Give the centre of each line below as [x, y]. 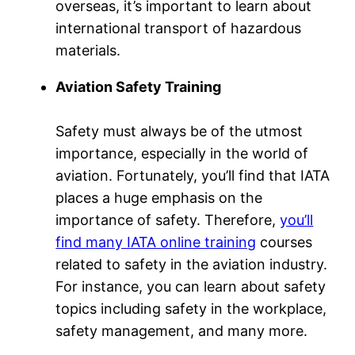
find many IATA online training [156, 242]
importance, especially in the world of [182, 153]
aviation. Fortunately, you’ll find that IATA [193, 175]
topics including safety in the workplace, [191, 308]
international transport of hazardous [179, 28]
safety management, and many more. [182, 330]
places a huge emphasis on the [159, 197]
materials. [88, 50]
